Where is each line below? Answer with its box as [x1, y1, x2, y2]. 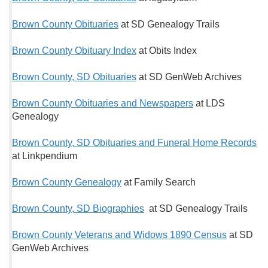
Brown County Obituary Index [12, 45, 136, 56]
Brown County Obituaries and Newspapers [12, 98, 193, 108]
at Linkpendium [12, 151, 77, 161]
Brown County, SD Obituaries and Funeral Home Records [12, 138, 257, 148]
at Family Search [121, 177, 196, 187]
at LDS [193, 98, 225, 108]
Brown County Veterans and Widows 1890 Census [12, 230, 227, 240]
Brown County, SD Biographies [12, 203, 144, 214]
